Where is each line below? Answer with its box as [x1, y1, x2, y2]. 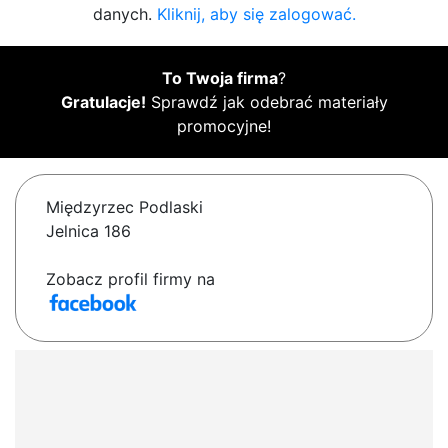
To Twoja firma [162, 68, 278, 89]
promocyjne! [177, 116, 271, 137]
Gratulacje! [60, 92, 146, 113]
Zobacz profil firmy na [46, 269, 215, 290]
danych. [92, 4, 157, 25]
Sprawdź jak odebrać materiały [145, 92, 388, 113]
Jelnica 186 [46, 221, 131, 242]
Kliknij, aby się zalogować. [156, 4, 356, 25]
